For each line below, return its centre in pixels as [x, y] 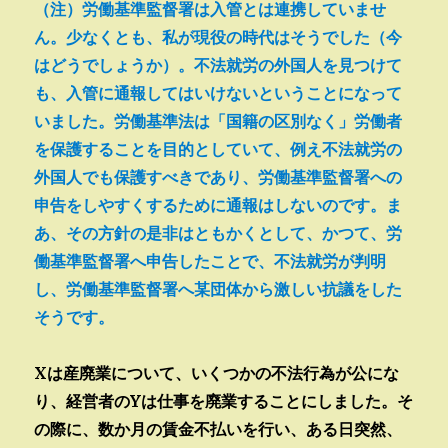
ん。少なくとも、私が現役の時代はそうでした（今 [218, 36]
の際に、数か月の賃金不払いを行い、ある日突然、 [218, 428]
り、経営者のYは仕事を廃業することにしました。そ [224, 400]
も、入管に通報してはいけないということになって [218, 92]
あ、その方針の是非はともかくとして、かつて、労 [218, 232]
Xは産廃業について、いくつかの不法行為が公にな [217, 372]
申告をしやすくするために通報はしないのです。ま [218, 204]
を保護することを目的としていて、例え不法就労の [218, 148]
